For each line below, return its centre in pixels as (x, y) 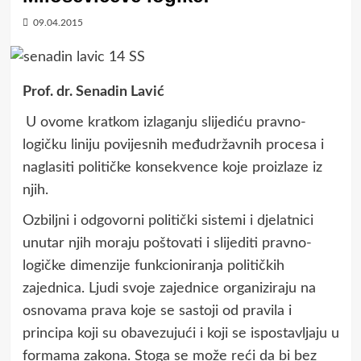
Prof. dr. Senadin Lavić (93, 91)
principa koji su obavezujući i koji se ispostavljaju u (180, 333)
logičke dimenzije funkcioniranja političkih (153, 266)
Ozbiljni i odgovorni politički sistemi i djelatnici (168, 220)
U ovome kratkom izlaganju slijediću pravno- (166, 122)
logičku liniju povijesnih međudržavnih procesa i (173, 145)
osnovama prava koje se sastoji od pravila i (157, 311)
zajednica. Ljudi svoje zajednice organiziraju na (169, 288)
